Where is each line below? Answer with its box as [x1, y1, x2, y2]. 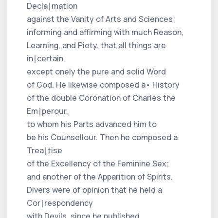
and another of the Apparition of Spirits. [27, 171, 173, 182]
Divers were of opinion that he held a [27, 184, 162, 195]
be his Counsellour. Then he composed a [27, 131, 178, 143]
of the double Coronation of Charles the [27, 92, 176, 103]
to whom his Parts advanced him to [27, 118, 157, 129]
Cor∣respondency [27, 197, 93, 208]
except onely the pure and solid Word [27, 66, 166, 77]
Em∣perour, [27, 105, 68, 116]
